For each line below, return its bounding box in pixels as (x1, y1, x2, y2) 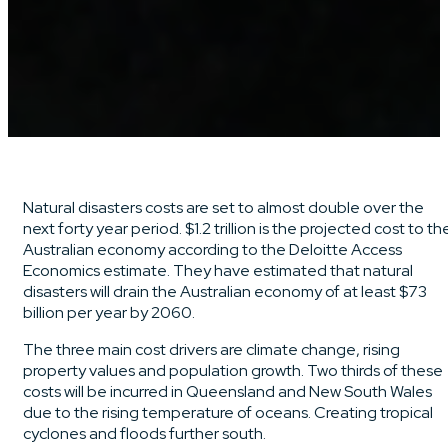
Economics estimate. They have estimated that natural (23, 259, 413, 281)
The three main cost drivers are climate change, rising (23, 338, 400, 360)
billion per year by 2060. (23, 301, 195, 323)
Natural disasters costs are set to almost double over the (23, 196, 424, 218)
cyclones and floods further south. (23, 422, 269, 444)
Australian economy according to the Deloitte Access (23, 238, 402, 260)
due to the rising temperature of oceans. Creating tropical (23, 401, 433, 423)
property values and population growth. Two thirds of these (23, 359, 443, 381)
